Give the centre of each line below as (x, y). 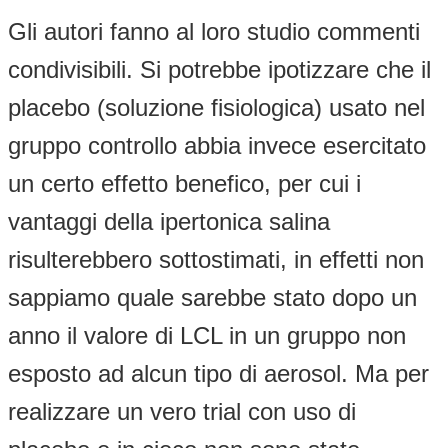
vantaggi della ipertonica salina (169, 221)
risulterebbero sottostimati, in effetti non (216, 259)
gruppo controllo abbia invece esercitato (217, 145)
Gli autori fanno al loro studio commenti (214, 31)
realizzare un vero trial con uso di (182, 411)
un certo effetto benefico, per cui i (184, 183)
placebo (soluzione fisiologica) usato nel (216, 107)
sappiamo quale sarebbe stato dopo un (212, 297)
